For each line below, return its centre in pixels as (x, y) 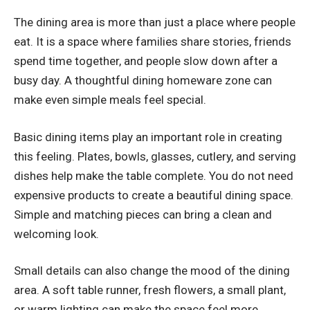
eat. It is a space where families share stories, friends (153, 42)
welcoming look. (56, 234)
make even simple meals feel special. (110, 100)
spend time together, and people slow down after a (146, 61)
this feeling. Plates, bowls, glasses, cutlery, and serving (155, 156)
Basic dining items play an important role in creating (148, 137)
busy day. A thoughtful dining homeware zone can (143, 81)
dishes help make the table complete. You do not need (154, 175)
